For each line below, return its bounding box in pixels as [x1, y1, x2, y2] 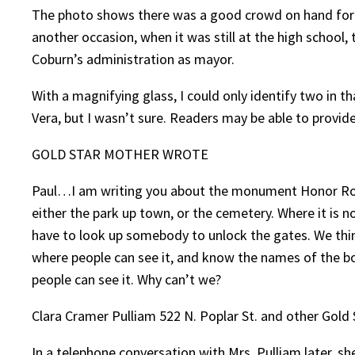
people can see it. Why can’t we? [32, 270, 221, 289]
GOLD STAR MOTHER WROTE [32, 145, 208, 164]
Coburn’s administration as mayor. [32, 50, 235, 69]
